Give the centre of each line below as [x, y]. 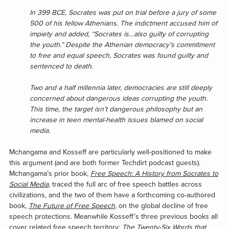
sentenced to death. [61, 66]
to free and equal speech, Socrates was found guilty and [119, 56]
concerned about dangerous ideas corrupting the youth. [118, 99]
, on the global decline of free [161, 206]
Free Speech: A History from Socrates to [154, 174]
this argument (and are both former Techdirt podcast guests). [105, 163]
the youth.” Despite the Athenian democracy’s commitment [122, 45]
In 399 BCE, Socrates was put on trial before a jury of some [123, 13]
